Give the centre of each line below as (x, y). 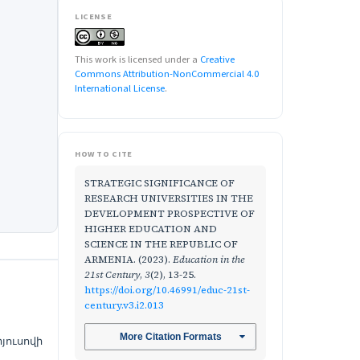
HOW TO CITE (104, 154)
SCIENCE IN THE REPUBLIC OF (161, 244)
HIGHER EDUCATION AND (151, 229)
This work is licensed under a (137, 60)
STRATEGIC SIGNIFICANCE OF (160, 183)
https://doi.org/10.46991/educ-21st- (167, 290)
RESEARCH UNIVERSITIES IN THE (169, 198)
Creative (217, 60)
